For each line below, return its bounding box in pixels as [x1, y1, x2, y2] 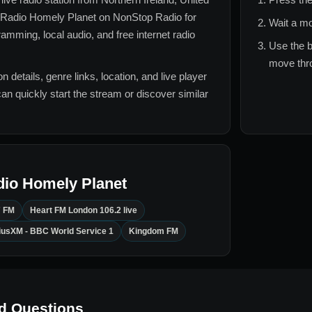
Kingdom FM [129, 226, 178, 237]
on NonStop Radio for [96, 11, 196, 24]
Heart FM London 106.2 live [30, 205, 137, 216]
